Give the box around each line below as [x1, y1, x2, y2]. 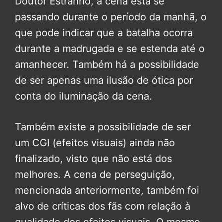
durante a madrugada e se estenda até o [15, 43, 205, 55]
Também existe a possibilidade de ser [15, 121, 191, 133]
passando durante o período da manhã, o [15, 11, 207, 23]
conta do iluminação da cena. [15, 90, 152, 103]
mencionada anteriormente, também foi [15, 184, 199, 197]
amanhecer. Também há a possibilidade [15, 58, 199, 71]
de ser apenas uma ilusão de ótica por [15, 74, 193, 87]
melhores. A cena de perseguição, [15, 168, 175, 181]
